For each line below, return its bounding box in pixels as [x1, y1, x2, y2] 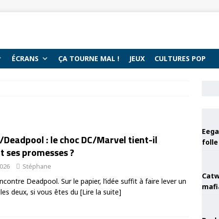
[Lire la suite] [80, 187, 121, 197]
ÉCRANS [12, 54, 39, 63]
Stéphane [22, 162, 51, 171]
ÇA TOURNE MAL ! [58, 54, 119, 63]
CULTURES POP [154, 54, 206, 63]
